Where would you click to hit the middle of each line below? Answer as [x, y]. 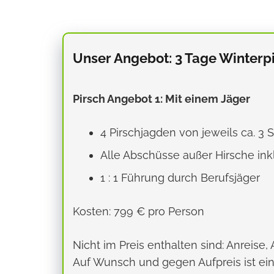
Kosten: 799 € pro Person [139, 212]
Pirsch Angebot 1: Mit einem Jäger [161, 99]
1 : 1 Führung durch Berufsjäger [180, 178]
